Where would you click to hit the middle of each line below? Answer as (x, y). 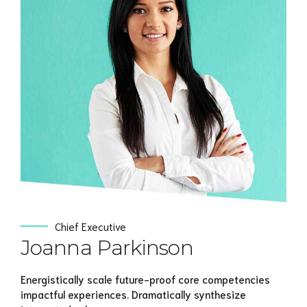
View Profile (149, 69)
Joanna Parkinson (107, 247)
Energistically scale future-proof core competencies (145, 279)
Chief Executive (90, 226)
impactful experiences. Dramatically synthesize (133, 294)
